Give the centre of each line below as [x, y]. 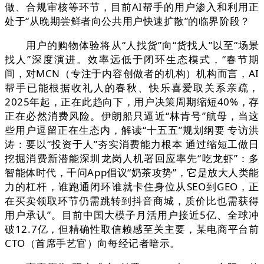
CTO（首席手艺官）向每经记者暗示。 [93, 243]
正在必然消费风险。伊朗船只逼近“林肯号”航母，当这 [132, 116]
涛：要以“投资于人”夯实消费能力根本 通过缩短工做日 [132, 144]
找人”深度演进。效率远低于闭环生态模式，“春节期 [132, 60]
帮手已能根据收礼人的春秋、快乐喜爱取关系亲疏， [132, 88]
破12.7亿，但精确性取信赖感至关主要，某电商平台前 [132, 229]
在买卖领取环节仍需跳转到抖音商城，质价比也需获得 [132, 201]
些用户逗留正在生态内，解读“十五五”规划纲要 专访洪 [132, 130]
